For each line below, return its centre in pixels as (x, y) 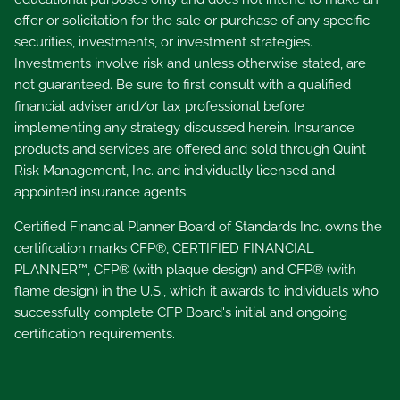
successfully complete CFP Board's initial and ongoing (181, 312)
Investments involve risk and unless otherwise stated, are (191, 63)
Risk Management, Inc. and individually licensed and (175, 170)
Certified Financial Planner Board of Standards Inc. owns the (199, 226)
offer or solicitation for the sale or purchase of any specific (192, 20)
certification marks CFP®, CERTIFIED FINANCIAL (165, 248)
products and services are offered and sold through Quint (191, 149)
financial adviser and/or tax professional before (160, 106)
